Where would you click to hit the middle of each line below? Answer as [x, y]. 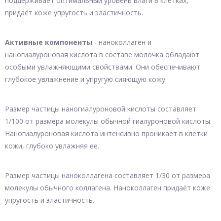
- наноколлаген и [122, 42]
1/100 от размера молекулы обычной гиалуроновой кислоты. [108, 121]
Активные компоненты [49, 42]
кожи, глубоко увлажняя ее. [52, 146]
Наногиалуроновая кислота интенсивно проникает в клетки [106, 133]
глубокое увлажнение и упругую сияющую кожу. [86, 79]
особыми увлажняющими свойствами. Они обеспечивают [103, 67]
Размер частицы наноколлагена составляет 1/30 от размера [108, 175]
